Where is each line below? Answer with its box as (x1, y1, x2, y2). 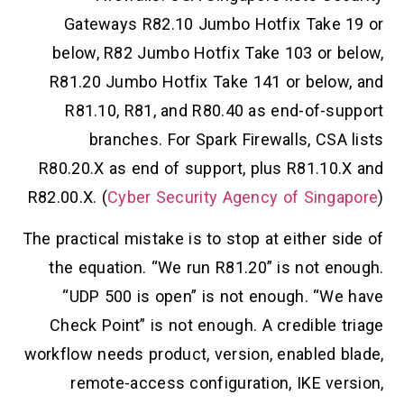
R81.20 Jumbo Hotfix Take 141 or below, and (50, 72, 384, 92)
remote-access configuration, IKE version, (70, 373, 384, 393)
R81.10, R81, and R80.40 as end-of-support (65, 101, 384, 121)
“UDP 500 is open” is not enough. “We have (62, 287, 384, 307)
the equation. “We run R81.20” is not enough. (49, 258, 384, 278)
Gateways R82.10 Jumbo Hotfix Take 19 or (63, 14, 384, 34)
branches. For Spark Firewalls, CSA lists (88, 130, 384, 150)
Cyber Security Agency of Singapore (107, 188, 379, 207)
